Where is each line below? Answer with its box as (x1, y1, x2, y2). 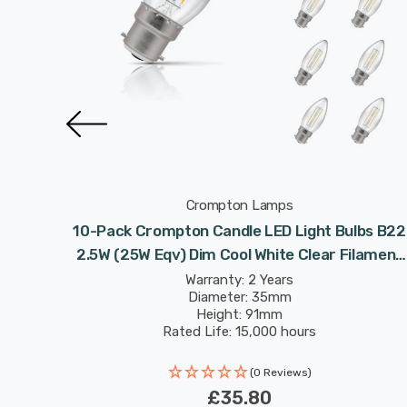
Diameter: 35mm (187, 289, 292, 305)
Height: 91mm (196, 306, 283, 323)
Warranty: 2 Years (185, 272, 293, 288)
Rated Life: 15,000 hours (163, 323, 316, 340)
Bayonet (209, 269, 270, 287)
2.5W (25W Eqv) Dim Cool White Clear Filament (75, 245, 403, 263)
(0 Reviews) (249, 366, 312, 379)
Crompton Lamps (185, 197, 293, 213)
